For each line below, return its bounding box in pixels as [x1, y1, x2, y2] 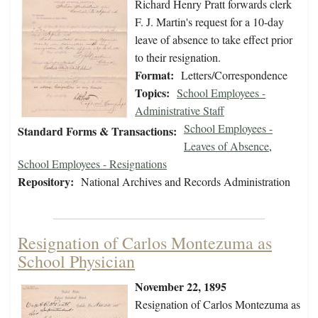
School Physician [18, 250, 135, 273]
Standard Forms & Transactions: [18, 123, 177, 140]
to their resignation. [135, 50, 224, 65]
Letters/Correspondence [181, 67, 287, 83]
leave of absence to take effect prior [135, 32, 292, 48]
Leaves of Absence [184, 138, 269, 154]
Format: [135, 67, 174, 84]
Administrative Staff [135, 103, 224, 119]
